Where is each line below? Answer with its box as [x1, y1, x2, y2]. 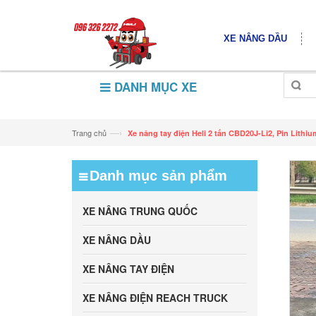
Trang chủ [72, 127, 107, 138]
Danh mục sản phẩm [90, 168, 227, 183]
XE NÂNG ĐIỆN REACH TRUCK [83, 291, 228, 305]
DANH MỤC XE [111, 78, 197, 95]
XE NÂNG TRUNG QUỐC [83, 204, 197, 218]
